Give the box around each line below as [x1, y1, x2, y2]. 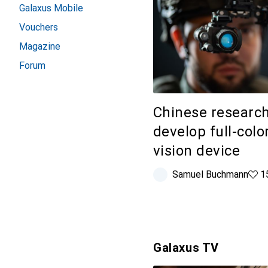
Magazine [19, 41, 60, 52]
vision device [153, 142, 240, 159]
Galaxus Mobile [19, 2, 83, 14]
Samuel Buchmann [172, 168, 248, 180]
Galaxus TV [153, 240, 219, 255]
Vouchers [19, 22, 58, 33]
